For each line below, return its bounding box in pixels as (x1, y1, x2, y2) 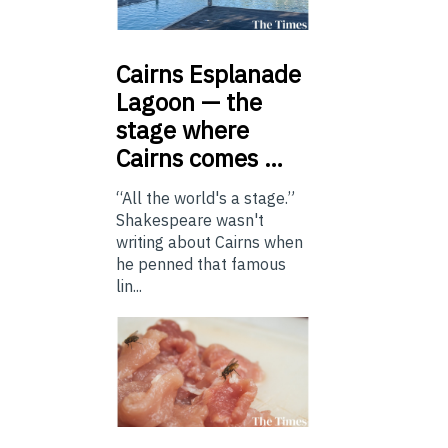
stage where (116, 113, 249, 146)
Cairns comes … (116, 141, 283, 174)
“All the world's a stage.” (116, 187, 295, 208)
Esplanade (183, 57, 301, 90)
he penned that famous (116, 253, 286, 274)
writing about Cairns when (116, 231, 303, 252)
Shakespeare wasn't (116, 209, 264, 230)
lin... (116, 275, 142, 296)
